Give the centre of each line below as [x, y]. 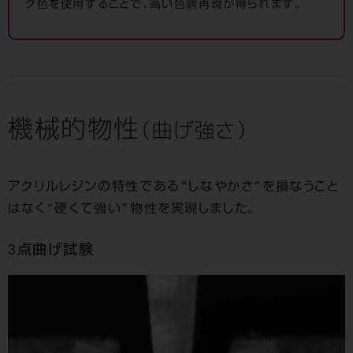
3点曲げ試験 [51, 251]
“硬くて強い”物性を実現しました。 [151, 209]
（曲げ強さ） [195, 133]
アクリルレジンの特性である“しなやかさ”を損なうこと [174, 187]
